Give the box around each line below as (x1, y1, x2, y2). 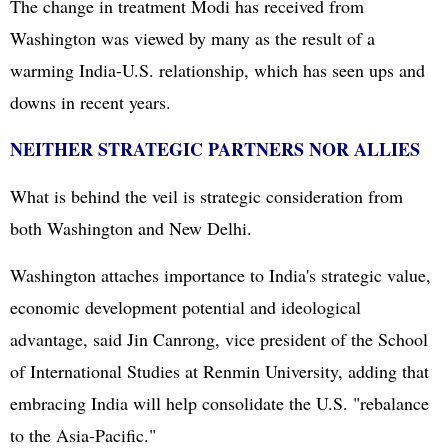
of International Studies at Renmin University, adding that (10, 359, 429, 383)
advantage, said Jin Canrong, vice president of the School (10, 327, 428, 351)
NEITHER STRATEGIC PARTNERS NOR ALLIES (10, 136, 420, 162)
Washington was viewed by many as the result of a (10, 26, 375, 50)
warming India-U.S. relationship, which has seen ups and (10, 58, 425, 82)
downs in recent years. (10, 90, 171, 114)
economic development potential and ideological (10, 295, 361, 319)
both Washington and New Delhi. (10, 216, 252, 240)
